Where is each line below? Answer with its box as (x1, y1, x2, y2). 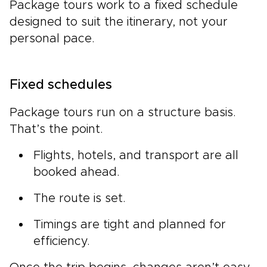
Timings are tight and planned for (33, 218, 226, 231)
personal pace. (10, 32, 95, 45)
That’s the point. (10, 123, 103, 135)
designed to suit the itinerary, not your (10, 15, 228, 28)
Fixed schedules (10, 78, 112, 92)
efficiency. (33, 235, 90, 247)
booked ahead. (33, 166, 120, 178)
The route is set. (33, 192, 126, 204)
